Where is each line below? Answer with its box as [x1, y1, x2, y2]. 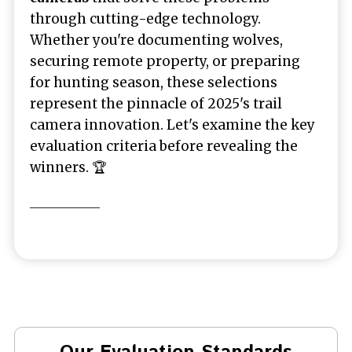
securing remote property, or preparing [30, 53, 300, 71]
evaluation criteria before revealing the [30, 137, 298, 156]
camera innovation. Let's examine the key [30, 116, 315, 134]
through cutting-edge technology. [30, 10, 261, 28]
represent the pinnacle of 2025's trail [30, 95, 282, 113]
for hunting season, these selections [30, 74, 277, 92]
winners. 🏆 [30, 159, 107, 177]
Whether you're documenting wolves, [30, 31, 283, 49]
